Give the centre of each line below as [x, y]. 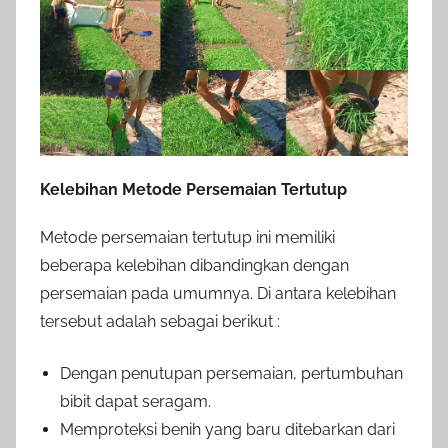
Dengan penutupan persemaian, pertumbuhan [231, 374]
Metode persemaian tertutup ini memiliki [187, 238]
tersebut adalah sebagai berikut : [160, 322]
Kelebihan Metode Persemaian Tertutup [193, 190]
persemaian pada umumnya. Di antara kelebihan [218, 294]
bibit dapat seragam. [135, 402]
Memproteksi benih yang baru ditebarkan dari [227, 430]
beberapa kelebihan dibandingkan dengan [194, 266]
